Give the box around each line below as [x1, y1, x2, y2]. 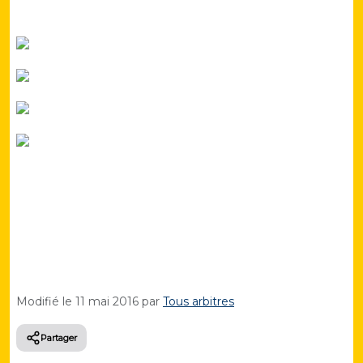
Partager [41, 332, 77, 344]
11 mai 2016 [75, 294, 139, 310]
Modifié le [16, 294, 75, 310]
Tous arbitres [163, 294, 234, 310]
